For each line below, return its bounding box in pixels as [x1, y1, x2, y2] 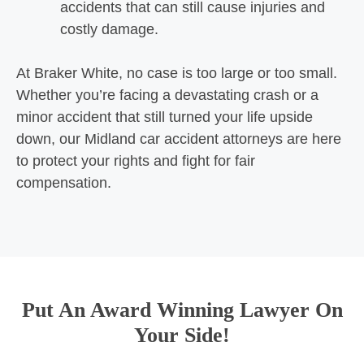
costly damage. [60, 21, 158, 37]
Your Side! [134, 323, 230, 347]
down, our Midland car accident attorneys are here [16, 131, 341, 147]
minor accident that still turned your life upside [16, 109, 313, 125]
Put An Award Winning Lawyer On [21, 298, 343, 322]
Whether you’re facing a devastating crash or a [16, 87, 318, 103]
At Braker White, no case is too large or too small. [16, 65, 337, 81]
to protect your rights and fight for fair [16, 153, 255, 169]
